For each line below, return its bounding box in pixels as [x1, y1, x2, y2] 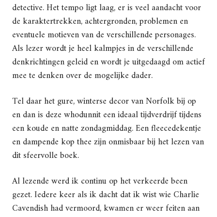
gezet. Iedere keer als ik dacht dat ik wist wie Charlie [12, 187, 199, 203]
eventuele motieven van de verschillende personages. [12, 28, 196, 43]
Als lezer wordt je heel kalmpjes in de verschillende [12, 41, 193, 57]
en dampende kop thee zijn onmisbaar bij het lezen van [12, 135, 204, 150]
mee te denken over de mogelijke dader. [12, 68, 153, 84]
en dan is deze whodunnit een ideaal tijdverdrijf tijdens [12, 108, 201, 123]
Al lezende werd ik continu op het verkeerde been [12, 174, 187, 189]
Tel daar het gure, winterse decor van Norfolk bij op [12, 94, 196, 109]
